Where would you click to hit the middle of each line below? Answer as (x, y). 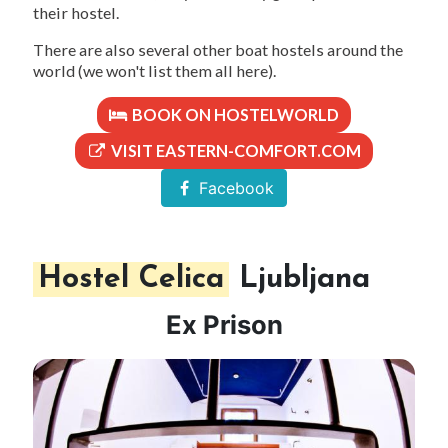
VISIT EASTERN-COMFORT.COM (234, 151)
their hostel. (76, 13)
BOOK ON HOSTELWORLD (234, 115)
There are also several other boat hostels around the (218, 50)
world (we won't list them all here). (154, 71)
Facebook (234, 188)
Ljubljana (299, 280)
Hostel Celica (131, 280)
